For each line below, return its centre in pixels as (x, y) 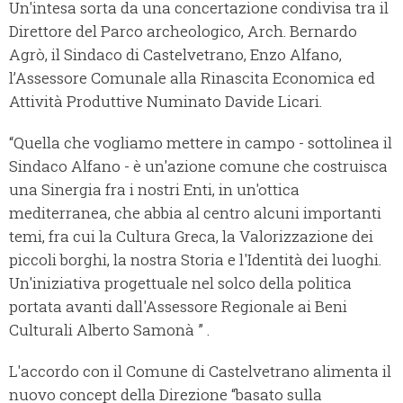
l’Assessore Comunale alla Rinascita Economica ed (192, 78)
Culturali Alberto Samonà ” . (109, 330)
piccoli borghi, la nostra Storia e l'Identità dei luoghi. (195, 260)
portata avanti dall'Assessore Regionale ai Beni (178, 307)
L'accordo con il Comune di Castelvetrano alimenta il (200, 372)
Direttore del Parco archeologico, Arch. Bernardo (183, 31)
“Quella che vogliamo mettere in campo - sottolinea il (201, 143)
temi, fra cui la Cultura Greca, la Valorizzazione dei (191, 237)
